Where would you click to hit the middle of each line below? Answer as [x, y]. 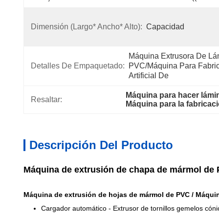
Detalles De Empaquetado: [78, 66]
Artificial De [149, 76]
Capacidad [165, 27]
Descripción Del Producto [101, 145]
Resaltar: [46, 99]
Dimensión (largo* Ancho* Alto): [87, 27]
